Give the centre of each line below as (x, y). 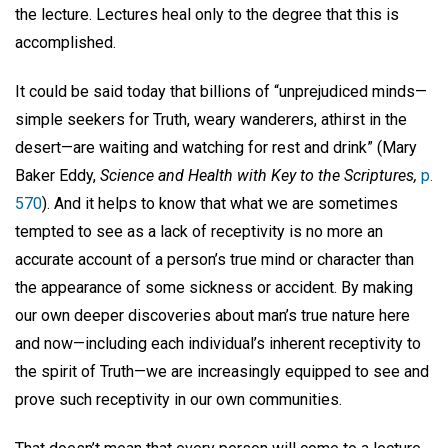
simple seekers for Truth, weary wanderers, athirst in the (211, 119)
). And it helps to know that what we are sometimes (220, 203)
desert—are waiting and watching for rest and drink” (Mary (216, 147)
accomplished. (65, 42)
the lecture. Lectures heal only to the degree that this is (207, 14)
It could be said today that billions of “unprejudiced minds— (221, 91)
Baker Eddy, (57, 175)
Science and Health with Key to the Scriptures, (258, 175)
